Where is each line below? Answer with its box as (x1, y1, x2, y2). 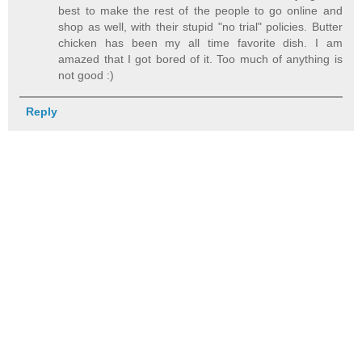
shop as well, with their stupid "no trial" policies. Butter (58, 19, 343, 33)
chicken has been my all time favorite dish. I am (58, 36, 343, 49)
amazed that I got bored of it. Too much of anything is (58, 52, 343, 65)
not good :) (58, 68, 115, 82)
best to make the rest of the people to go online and (58, 3, 343, 17)
